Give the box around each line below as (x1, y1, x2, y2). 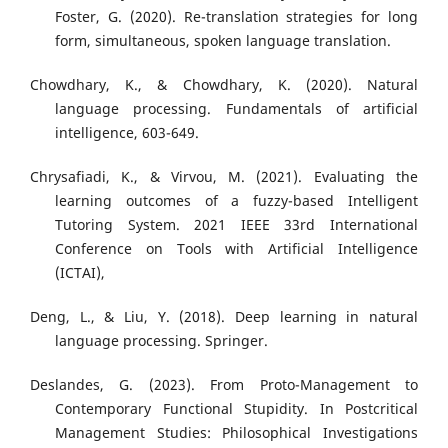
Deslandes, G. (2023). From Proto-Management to (30, 375, 418, 395)
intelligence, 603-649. (55, 123, 199, 143)
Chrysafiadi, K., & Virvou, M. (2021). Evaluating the (30, 167, 418, 187)
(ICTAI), (55, 263, 105, 283)
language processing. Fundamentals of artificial (55, 99, 418, 119)
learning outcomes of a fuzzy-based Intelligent (55, 191, 418, 211)
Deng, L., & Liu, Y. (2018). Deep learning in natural (30, 307, 418, 327)
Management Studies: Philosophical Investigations (55, 423, 418, 443)
